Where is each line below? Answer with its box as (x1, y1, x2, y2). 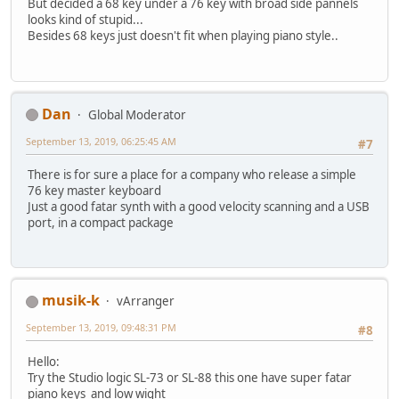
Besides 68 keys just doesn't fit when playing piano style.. (28, 28, 338, 45)
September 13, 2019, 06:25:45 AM (26, 134, 176, 148)
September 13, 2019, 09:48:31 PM (26, 321, 176, 335)
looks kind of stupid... (28, 12, 143, 28)
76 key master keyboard (28, 183, 161, 199)
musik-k (42, 290, 100, 311)
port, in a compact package (28, 215, 174, 232)
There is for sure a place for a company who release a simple (28, 167, 356, 183)
